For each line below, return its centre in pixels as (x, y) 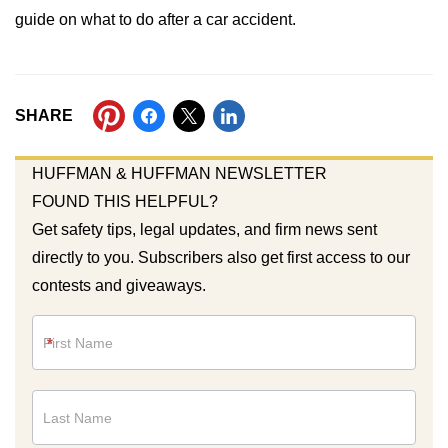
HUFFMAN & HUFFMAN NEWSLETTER (179, 173)
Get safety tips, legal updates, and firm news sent (204, 229)
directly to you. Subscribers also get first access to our (220, 257)
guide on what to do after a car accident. (155, 19)
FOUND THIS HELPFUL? (124, 201)
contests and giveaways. (118, 285)
